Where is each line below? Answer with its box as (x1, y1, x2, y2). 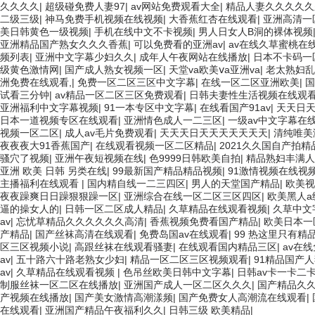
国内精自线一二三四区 (87, 178, 186, 189)
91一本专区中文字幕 (104, 102, 194, 113)
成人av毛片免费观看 (65, 127, 154, 139)
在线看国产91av (200, 102, 271, 113)
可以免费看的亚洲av (134, 39, 223, 50)
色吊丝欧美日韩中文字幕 (123, 266, 231, 278)
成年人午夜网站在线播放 (139, 51, 247, 63)
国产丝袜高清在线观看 (35, 229, 134, 240)
